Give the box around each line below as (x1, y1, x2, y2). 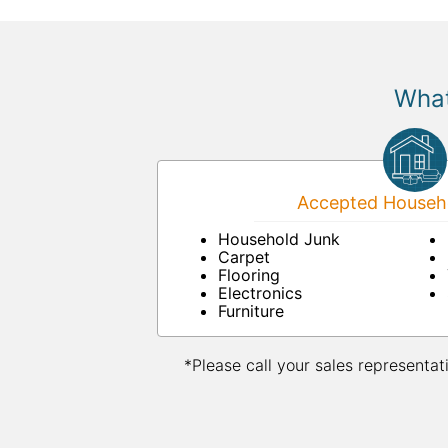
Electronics (218, 283, 302, 303)
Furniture (218, 301, 284, 321)
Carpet (218, 247, 270, 267)
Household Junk (218, 229, 340, 249)
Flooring (218, 265, 280, 285)
